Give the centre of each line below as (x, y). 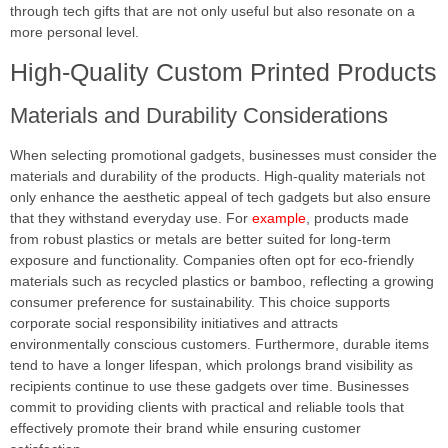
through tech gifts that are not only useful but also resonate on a (212, 11)
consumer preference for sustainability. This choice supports (200, 302)
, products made (357, 218)
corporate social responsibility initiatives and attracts (174, 323)
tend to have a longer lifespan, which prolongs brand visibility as (211, 365)
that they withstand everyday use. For (131, 218)
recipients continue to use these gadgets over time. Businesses (209, 386)
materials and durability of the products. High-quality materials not (217, 176)
